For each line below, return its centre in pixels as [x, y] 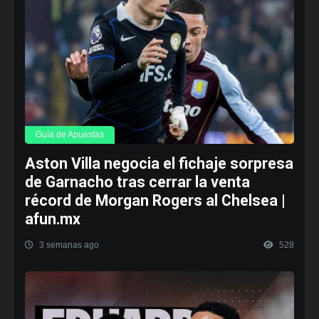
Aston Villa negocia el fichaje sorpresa [159, 163]
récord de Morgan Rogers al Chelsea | [155, 200]
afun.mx [53, 219]
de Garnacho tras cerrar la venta [137, 182]
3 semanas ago [68, 245]
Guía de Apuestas [70, 134]
